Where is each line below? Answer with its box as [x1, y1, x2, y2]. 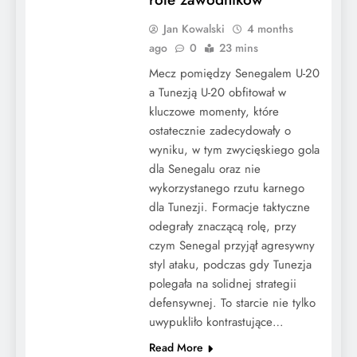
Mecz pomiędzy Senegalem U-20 [148, 64, 320, 82]
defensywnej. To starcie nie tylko [148, 293, 316, 312]
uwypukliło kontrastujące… [148, 312, 284, 331]
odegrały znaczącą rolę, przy [148, 217, 296, 235]
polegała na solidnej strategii [148, 274, 296, 292]
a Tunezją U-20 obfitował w [148, 83, 286, 101]
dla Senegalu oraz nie [148, 159, 261, 178]
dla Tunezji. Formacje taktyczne [148, 198, 310, 216]
